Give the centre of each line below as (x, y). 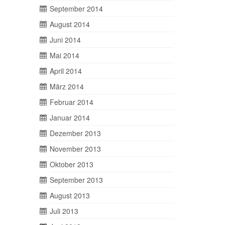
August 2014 (70, 24)
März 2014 (67, 87)
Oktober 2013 (71, 164)
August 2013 (70, 196)
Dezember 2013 (75, 133)
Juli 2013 (64, 211)
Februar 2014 (71, 102)
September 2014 (76, 9)
